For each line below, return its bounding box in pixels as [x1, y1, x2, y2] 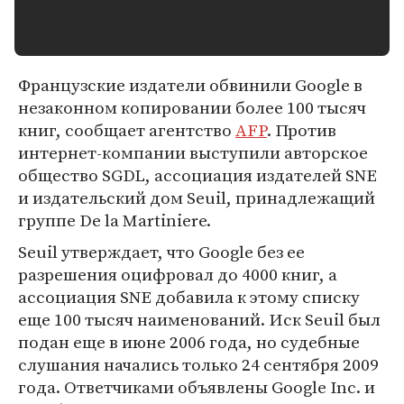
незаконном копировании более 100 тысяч [18, 96, 366, 119]
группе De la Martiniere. [18, 208, 211, 232]
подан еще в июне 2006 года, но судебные [18, 330, 360, 353]
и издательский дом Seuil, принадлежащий [18, 186, 375, 209]
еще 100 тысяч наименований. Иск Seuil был [18, 308, 381, 331]
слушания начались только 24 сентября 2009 [18, 353, 379, 376]
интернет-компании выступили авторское [18, 141, 368, 164]
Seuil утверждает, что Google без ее [18, 240, 305, 263]
